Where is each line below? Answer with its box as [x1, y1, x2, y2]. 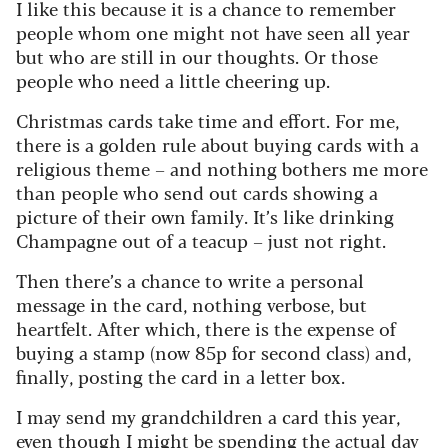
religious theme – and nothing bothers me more [16, 155, 428, 182]
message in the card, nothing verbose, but [16, 291, 367, 318]
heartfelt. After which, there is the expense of [16, 315, 396, 342]
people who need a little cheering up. [16, 67, 330, 94]
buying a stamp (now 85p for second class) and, [16, 339, 411, 366]
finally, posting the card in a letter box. [16, 363, 345, 390]
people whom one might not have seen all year [16, 19, 410, 46]
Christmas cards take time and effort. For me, [16, 107, 399, 134]
